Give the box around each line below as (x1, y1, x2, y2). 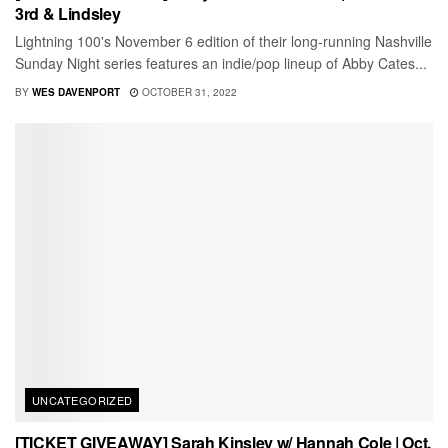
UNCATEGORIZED (32, 391, 133, 408)
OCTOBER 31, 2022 (139, 85, 237, 100)
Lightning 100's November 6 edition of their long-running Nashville (15, 31, 432, 52)
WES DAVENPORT (32, 85, 120, 100)
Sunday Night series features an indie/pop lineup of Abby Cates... (15, 53, 427, 74)
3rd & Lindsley (15, 2, 121, 26)
